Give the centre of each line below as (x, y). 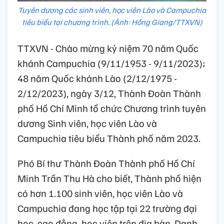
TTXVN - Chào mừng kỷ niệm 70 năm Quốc (108, 48)
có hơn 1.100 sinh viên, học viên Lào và (100, 193)
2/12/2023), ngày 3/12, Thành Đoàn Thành (109, 93)
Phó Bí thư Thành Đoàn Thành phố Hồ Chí (106, 163)
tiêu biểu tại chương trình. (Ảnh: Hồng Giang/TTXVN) (112, 22)
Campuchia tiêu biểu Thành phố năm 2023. (109, 138)
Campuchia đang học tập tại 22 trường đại (107, 208)
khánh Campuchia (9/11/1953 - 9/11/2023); (111, 63)
